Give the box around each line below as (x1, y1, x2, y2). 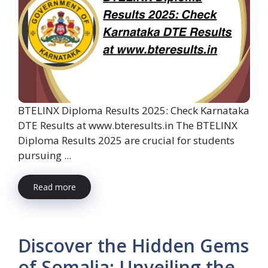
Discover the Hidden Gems (18, 233, 249, 258)
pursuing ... (18, 148, 71, 162)
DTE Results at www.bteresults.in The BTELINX (18, 118, 237, 132)
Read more (33, 181, 76, 193)
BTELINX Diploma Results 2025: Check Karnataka (18, 103, 249, 117)
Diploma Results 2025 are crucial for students (18, 133, 234, 147)
